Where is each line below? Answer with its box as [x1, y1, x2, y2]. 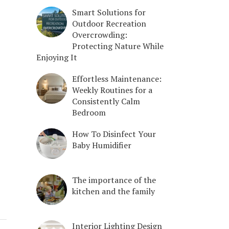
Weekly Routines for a [72, 84, 152, 96]
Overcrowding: [72, 29, 127, 40]
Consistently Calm [72, 95, 140, 107]
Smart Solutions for [72, 6, 146, 18]
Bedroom [72, 106, 108, 118]
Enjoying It [36, 51, 77, 63]
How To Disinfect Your [72, 128, 156, 140]
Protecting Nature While [72, 40, 164, 52]
